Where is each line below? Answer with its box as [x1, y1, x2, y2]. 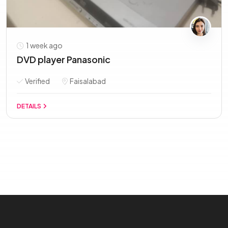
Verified [24, 76, 50, 85]
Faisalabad [69, 76, 106, 85]
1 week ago [25, 41, 63, 50]
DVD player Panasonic [17, 53, 110, 65]
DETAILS [17, 102, 42, 110]
